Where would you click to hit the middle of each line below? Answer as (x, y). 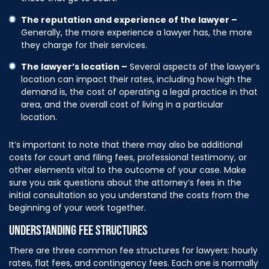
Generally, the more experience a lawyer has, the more (137, 32)
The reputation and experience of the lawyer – (129, 20)
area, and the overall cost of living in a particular (122, 104)
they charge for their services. (84, 45)
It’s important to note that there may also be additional (126, 144)
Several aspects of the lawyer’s (194, 66)
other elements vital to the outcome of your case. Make (128, 170)
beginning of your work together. (77, 207)
